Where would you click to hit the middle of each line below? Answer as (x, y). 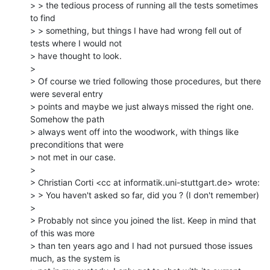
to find (43, 17)
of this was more (62, 233)
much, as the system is (75, 258)
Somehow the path (67, 119)
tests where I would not (76, 43)
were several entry (67, 93)
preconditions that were (77, 144)
